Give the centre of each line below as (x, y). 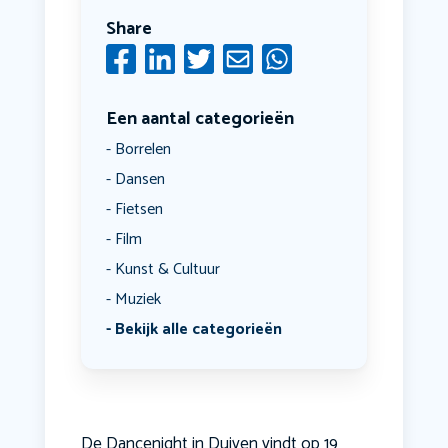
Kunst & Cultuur (167, 270)
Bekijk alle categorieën (198, 330)
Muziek (137, 300)
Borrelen (142, 150)
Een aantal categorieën (199, 119)
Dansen (139, 180)
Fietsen (138, 210)
